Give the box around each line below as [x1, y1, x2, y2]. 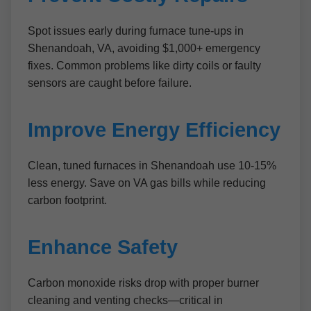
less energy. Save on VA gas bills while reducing [28, 177, 266, 189]
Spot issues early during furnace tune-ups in [28, 25, 244, 37]
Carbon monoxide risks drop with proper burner [28, 277, 259, 289]
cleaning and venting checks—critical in [28, 294, 223, 306]
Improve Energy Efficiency [28, 119, 280, 141]
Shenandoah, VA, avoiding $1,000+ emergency [28, 42, 260, 54]
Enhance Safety [28, 236, 178, 258]
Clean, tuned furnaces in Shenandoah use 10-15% [28, 160, 276, 171]
